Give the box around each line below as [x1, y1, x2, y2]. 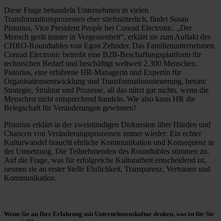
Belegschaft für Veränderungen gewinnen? [4, 103, 137, 112]
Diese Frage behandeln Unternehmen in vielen [4, 5, 148, 14]
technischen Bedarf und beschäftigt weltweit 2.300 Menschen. [4, 59, 197, 68]
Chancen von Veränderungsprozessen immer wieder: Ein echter [4, 129, 201, 138]
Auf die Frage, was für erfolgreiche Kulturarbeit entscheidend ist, [4, 155, 206, 164]
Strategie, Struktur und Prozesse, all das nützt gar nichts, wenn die [4, 85, 209, 94]
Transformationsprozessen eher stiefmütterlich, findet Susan [4, 14, 188, 23]
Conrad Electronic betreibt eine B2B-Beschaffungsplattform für [4, 50, 201, 59]
